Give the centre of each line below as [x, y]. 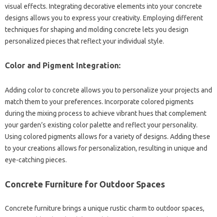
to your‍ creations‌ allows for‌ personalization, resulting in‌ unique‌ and [106, 148]
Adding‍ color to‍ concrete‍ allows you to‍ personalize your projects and [108, 90]
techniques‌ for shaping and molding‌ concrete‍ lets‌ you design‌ [97, 29]
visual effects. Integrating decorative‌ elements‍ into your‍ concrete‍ [103, 6]
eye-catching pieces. [36, 160]
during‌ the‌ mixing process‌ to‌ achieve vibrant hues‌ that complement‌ [106, 113]
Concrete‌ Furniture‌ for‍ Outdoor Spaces [85, 184]
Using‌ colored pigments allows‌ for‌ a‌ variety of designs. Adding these [108, 136]
